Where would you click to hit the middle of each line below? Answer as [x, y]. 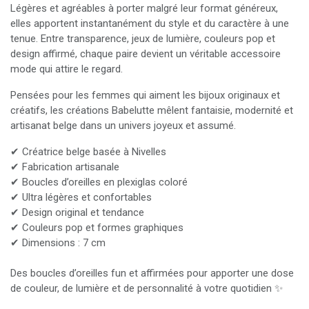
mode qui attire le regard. [67, 69]
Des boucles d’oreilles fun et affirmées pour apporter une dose [152, 273]
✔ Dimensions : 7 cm [58, 243]
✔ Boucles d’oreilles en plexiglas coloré [99, 182]
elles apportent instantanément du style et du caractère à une [150, 23]
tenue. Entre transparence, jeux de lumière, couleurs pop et [143, 39]
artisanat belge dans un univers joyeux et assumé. [123, 126]
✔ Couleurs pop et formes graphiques [97, 228]
